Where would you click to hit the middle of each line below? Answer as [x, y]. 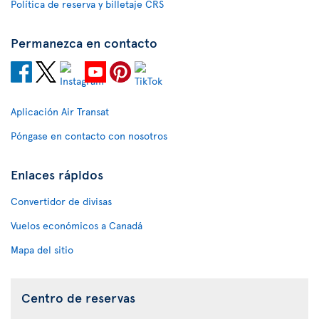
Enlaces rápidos [57, 174]
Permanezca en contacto [84, 42]
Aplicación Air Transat [60, 111]
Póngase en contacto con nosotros [89, 136]
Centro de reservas [78, 297]
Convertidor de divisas [61, 201]
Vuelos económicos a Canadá [77, 225]
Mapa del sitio [42, 250]
